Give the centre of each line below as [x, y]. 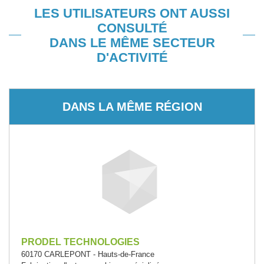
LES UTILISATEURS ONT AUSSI [132, 13]
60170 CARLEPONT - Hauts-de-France [88, 254]
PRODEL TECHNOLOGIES [80, 242]
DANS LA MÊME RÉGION [132, 106]
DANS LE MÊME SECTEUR [132, 43]
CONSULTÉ [132, 28]
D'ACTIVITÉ [132, 57]
